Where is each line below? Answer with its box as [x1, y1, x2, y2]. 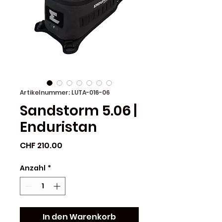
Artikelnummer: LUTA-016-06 [20, 88, 110, 97]
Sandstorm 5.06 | [20, 101, 137, 120]
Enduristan [20, 117, 97, 137]
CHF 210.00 [20, 139, 62, 151]
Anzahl [20, 163, 46, 173]
